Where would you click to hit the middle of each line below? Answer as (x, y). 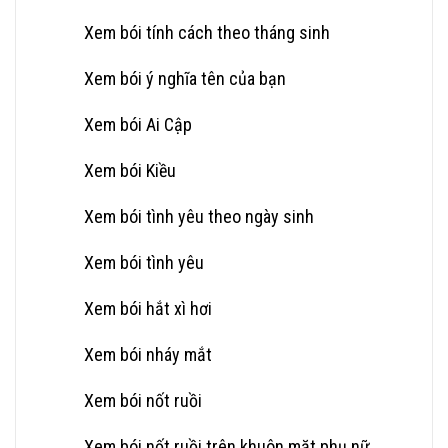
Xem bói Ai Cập (138, 124)
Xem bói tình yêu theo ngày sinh (199, 216)
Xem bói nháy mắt (148, 354)
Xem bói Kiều (130, 170)
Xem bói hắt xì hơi (148, 308)
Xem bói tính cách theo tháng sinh (207, 32)
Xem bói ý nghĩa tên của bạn (185, 78)
